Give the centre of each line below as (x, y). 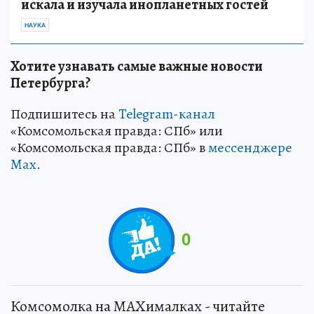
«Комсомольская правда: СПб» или (117, 130)
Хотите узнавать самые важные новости (137, 66)
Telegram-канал (167, 114)
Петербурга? (50, 83)
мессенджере (250, 147)
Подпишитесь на (64, 114)
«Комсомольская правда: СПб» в (109, 147)
